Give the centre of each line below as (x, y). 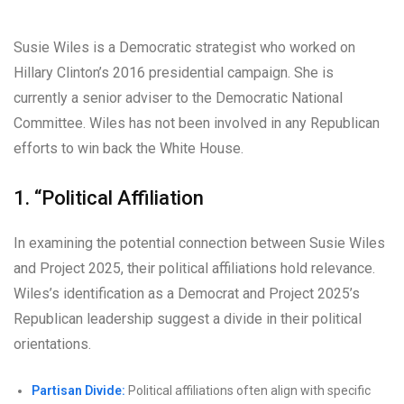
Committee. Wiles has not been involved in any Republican (197, 123)
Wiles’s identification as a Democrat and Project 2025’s (187, 293)
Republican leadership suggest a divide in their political (188, 318)
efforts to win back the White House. (129, 148)
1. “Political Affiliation (109, 197)
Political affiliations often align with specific (248, 390)
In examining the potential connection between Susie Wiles (199, 243)
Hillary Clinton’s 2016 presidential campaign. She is (174, 72)
